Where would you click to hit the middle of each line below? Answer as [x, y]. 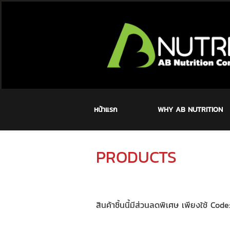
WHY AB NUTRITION [190, 110]
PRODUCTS [136, 157]
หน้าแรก [106, 110]
